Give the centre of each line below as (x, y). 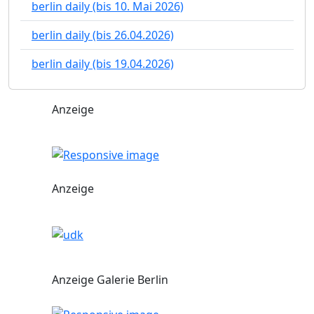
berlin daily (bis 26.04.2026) (103, 35)
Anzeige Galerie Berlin (110, 280)
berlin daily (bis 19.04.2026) (103, 63)
